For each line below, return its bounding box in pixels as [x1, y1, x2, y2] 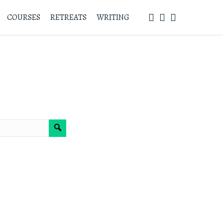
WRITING [96, 12, 129, 23]
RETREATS [50, 12, 87, 23]
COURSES [6, 12, 40, 23]
